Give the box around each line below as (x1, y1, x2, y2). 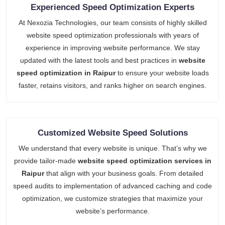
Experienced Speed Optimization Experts (31, 2, 194, 12)
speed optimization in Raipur (16, 68, 116, 77)
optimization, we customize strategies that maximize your (22, 194, 203, 202)
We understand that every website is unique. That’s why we (18, 144, 207, 152)
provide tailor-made (14, 156, 78, 165)
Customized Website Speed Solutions (37, 128, 188, 138)
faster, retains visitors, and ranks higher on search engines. (19, 81, 206, 89)
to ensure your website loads (115, 68, 209, 77)
